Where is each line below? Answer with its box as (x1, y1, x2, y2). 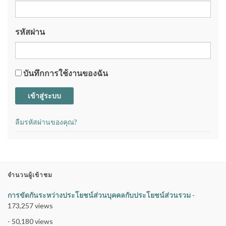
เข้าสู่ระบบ (28, 91, 61, 100)
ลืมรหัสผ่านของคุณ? (15, 118, 77, 127)
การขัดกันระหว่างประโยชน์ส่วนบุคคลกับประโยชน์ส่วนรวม (8, 191, 191, 200)
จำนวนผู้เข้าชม (8, 171, 52, 179)
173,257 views (8, 201, 53, 210)
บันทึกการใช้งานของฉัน (23, 68, 108, 78)
